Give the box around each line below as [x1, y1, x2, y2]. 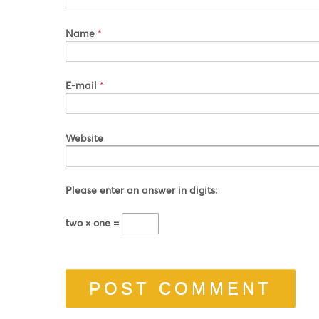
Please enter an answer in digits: [66, 183, 217, 196]
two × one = [66, 216, 122, 229]
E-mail [66, 79, 97, 92]
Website [66, 131, 103, 144]
